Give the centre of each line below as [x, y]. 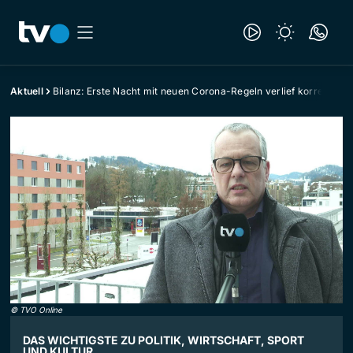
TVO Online [41, 310]
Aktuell [27, 91]
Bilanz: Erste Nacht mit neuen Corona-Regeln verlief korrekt [192, 91]
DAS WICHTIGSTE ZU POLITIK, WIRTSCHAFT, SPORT [163, 340]
